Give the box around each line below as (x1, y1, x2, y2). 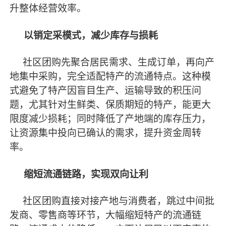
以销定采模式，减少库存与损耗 (24, 30, 158, 41)
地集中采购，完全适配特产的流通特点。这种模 (10, 71, 211, 82)
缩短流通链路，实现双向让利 (24, 168, 149, 180)
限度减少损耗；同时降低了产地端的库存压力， (10, 114, 211, 125)
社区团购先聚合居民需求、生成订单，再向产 (23, 57, 215, 68)
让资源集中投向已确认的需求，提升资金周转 (10, 128, 202, 139)
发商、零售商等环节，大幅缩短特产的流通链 (10, 210, 202, 221)
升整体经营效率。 (10, 3, 87, 14)
